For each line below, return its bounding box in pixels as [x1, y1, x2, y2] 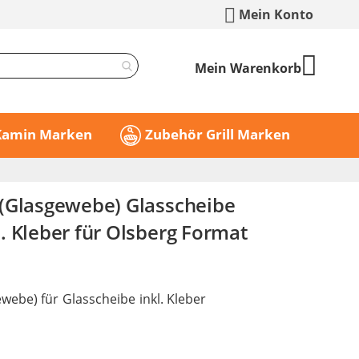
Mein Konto [239, 6, 313, 23]
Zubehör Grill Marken [144, 125, 290, 144]
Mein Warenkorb [195, 59, 301, 77]
